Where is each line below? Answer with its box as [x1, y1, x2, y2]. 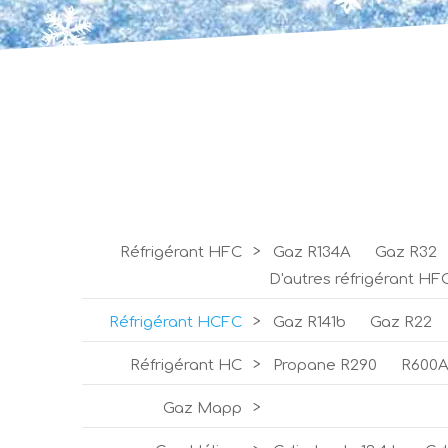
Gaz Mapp [163, 399, 242, 417]
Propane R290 [273, 356, 377, 374]
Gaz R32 [375, 243, 437, 261]
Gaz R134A [273, 243, 351, 261]
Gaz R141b [273, 313, 346, 331]
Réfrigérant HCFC [109, 313, 242, 331]
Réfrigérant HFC [120, 243, 242, 261]
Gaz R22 [370, 313, 432, 331]
